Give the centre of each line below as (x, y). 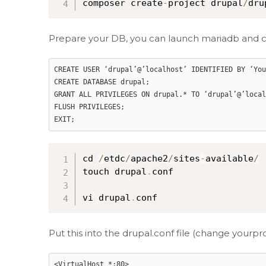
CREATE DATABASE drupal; (102, 82)
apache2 (149, 159)
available (229, 159)
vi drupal (107, 198)
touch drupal (115, 172)
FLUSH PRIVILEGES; (89, 107)
